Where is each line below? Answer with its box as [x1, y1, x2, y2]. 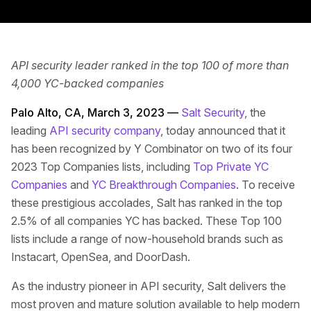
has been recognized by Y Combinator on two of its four [11, 142, 292, 155]
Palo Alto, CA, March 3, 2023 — [11, 106, 181, 119]
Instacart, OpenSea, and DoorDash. [11, 250, 190, 264]
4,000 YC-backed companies [11, 76, 164, 90]
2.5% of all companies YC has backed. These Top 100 [11, 214, 282, 228]
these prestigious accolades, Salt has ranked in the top [11, 196, 283, 210]
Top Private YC [193, 160, 269, 174]
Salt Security [181, 106, 244, 119]
